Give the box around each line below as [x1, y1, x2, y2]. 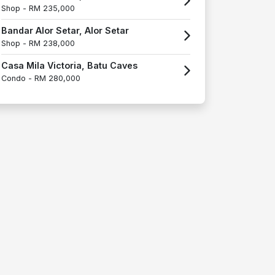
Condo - [1, 73, 34, 83]
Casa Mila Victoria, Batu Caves [1, 60, 137, 71]
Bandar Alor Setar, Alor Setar [1, 25, 129, 36]
